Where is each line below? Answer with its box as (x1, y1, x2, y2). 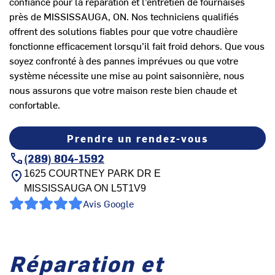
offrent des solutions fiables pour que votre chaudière (9, 24, 238, 38)
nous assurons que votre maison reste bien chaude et (9, 83, 237, 97)
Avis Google (83, 196, 134, 211)
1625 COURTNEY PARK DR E (24, 168, 161, 179)
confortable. (9, 98, 60, 112)
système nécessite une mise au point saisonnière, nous (9, 68, 244, 82)
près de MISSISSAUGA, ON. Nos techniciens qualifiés (9, 9, 239, 23)
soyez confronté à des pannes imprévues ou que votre (9, 53, 238, 68)
